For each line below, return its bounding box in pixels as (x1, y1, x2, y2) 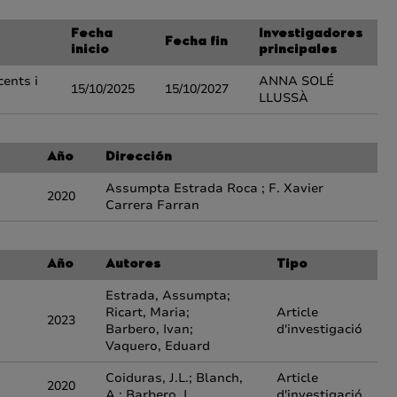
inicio (71, 44, 109, 57)
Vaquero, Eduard (105, 338, 210, 354)
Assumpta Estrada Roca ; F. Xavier (105, 180, 323, 197)
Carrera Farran (105, 197, 199, 214)
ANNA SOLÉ (259, 73, 334, 90)
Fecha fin (165, 36, 228, 49)
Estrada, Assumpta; (105, 287, 230, 304)
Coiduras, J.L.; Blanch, (105, 370, 243, 386)
